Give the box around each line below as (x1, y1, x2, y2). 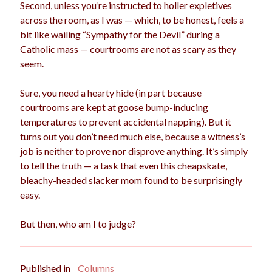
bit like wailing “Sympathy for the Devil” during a (20, 29, 220, 40)
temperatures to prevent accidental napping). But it (20, 116, 232, 127)
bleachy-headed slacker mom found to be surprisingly (20, 174, 243, 186)
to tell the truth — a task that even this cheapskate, (20, 160, 228, 171)
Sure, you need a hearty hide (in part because (20, 87, 202, 98)
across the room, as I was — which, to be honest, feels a (20, 14, 245, 25)
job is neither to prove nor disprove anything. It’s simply (20, 145, 248, 157)
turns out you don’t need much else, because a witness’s (20, 131, 246, 142)
